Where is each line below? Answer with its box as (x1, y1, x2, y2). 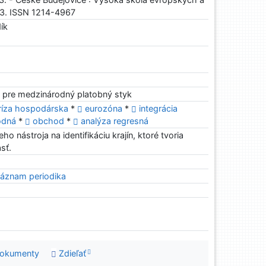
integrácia (139, 103, 178, 114)
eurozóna (85, 103, 125, 114)
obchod (33, 116, 67, 126)
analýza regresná (81, 116, 149, 126)
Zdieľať (56, 248, 86, 259)
